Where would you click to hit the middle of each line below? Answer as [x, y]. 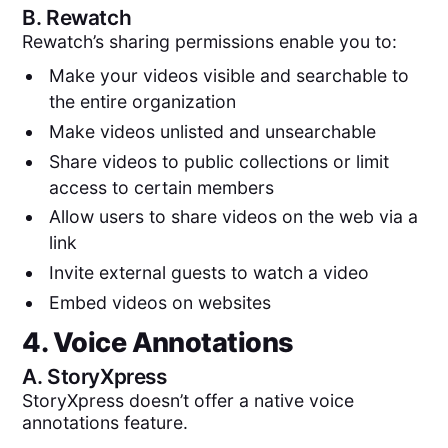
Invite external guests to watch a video [208, 272]
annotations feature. [105, 423]
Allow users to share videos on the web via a [233, 217]
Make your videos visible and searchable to [228, 76]
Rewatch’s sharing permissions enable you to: [210, 42]
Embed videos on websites [159, 302]
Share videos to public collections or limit [218, 161]
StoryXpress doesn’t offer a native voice [188, 401]
